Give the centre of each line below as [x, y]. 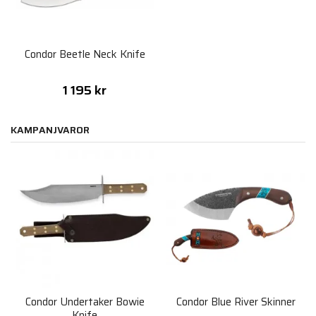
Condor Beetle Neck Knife [85, 55]
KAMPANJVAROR [50, 130]
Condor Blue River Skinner [236, 302]
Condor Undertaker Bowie [85, 302]
